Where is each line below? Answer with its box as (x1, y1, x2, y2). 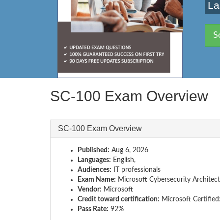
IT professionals (111, 166, 161, 173)
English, (111, 156, 136, 164)
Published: (78, 146, 110, 154)
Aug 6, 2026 (110, 146, 148, 154)
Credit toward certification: (78, 195, 160, 203)
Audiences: (78, 166, 111, 173)
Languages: (78, 156, 111, 164)
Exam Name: (78, 176, 116, 183)
